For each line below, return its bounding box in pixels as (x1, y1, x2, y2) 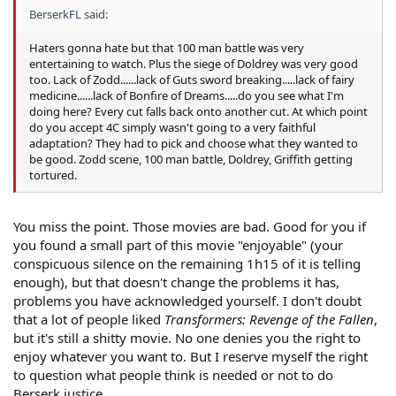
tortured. (29, 166, 77, 183)
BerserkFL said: (29, 5, 108, 22)
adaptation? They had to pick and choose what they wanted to (29, 134, 358, 151)
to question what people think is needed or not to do (13, 366, 333, 385)
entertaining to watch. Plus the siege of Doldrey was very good (29, 55, 358, 72)
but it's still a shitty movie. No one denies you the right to (13, 329, 361, 347)
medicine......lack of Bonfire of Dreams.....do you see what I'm (29, 87, 344, 103)
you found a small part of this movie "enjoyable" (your (13, 236, 343, 255)
